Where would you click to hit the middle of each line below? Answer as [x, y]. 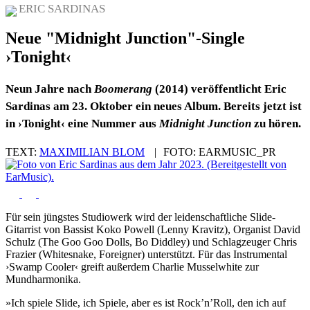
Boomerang [123, 89]
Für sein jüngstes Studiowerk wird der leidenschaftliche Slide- [140, 217]
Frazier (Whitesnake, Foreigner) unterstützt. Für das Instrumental [146, 255]
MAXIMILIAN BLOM [92, 152]
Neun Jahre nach [50, 89]
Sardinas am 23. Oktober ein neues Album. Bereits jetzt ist [154, 107]
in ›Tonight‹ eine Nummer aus [82, 124]
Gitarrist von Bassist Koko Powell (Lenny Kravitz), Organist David [153, 230]
